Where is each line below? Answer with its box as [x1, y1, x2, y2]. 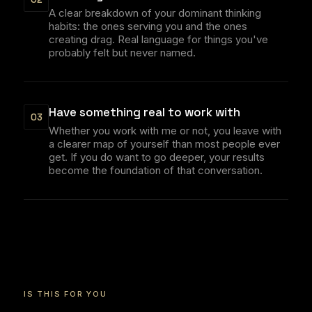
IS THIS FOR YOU [24, 289, 107, 299]
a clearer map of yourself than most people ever [49, 137, 280, 150]
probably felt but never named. [49, 46, 196, 59]
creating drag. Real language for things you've [49, 33, 268, 46]
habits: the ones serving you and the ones [49, 19, 247, 33]
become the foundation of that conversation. [49, 164, 263, 177]
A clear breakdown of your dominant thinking [49, 6, 261, 19]
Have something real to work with [49, 104, 240, 120]
